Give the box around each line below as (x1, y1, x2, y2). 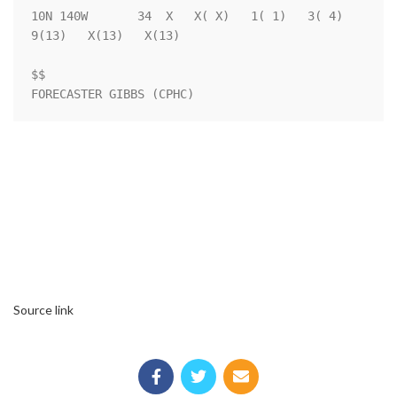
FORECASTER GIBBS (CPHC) (31, 87, 194, 102)
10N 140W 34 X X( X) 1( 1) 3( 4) (31, 9, 343, 24)
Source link (13, 302, 74, 318)
